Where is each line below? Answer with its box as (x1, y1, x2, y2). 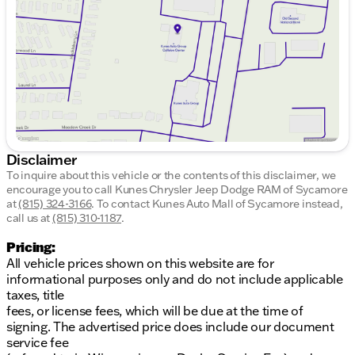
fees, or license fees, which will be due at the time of (6, 303, 303, 319)
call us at (6, 211, 52, 226)
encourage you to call (6, 182, 115, 197)
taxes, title (6, 287, 65, 303)
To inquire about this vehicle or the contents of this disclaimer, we (6, 168, 336, 183)
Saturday (41, 21, 94, 38)
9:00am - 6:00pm (153, 6, 254, 22)
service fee (6, 334, 69, 351)
